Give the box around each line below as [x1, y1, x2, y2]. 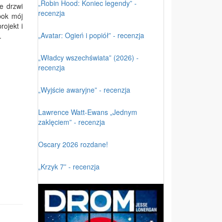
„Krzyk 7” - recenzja [38, 161, 100, 171]
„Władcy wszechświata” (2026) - [38, 52, 139, 62]
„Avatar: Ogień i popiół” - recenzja [38, 30, 144, 40]
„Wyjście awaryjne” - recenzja [38, 84, 130, 95]
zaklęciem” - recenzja [38, 116, 105, 127]
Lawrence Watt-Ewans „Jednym [38, 107, 137, 117]
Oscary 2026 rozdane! [38, 139, 108, 149]
